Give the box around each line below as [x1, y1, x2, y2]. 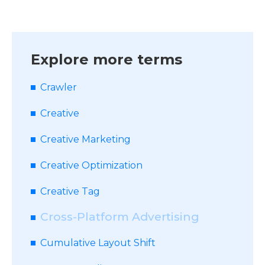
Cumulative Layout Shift [40, 237, 156, 248]
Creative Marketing [40, 134, 131, 145]
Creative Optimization [40, 160, 143, 171]
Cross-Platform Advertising [40, 210, 199, 224]
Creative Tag [40, 186, 100, 197]
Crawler [40, 82, 77, 93]
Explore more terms [31, 51, 182, 68]
